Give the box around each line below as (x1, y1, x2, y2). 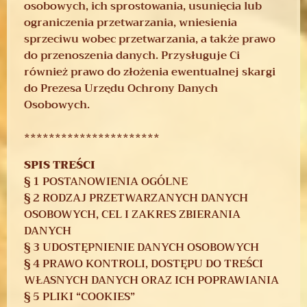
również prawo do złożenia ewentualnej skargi (24, 62, 275, 82)
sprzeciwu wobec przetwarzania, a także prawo (24, 29, 275, 49)
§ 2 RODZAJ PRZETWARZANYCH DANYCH (24, 188, 248, 208)
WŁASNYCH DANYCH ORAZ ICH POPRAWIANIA (24, 270, 279, 290)
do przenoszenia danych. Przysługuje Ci (24, 45, 240, 65)
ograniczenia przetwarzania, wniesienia (24, 12, 237, 32)
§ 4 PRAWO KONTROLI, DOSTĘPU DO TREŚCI (24, 254, 263, 273)
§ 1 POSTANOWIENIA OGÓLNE (24, 171, 188, 191)
